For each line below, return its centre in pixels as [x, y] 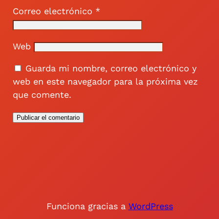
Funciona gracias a [87, 206]
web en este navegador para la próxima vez [105, 81]
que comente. [42, 94]
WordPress [151, 206]
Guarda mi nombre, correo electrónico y [111, 68]
